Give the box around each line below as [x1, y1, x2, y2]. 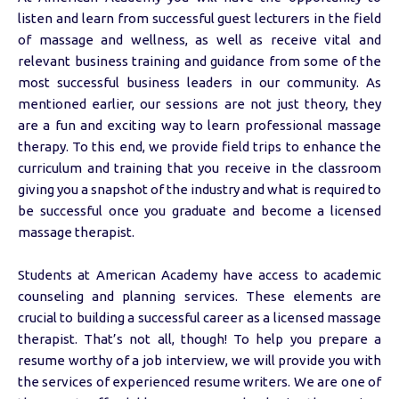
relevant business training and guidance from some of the [18, 53, 381, 69]
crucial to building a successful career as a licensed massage [18, 310, 381, 325]
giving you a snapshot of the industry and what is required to [18, 182, 381, 197]
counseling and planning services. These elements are [18, 289, 381, 304]
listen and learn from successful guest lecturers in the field [18, 11, 381, 26]
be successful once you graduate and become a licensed [18, 203, 381, 218]
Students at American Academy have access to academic [18, 267, 381, 282]
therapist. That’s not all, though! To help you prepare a [18, 331, 381, 346]
